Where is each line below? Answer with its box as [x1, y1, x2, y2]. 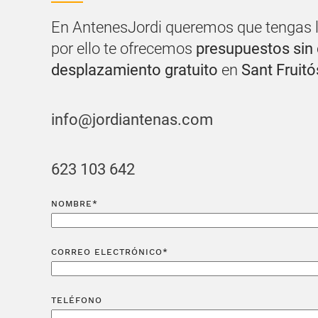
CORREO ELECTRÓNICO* [51, 246, 168, 257]
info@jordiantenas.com [51, 110, 213, 128]
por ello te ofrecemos [51, 39, 196, 57]
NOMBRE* [51, 198, 98, 209]
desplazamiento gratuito [51, 60, 221, 79]
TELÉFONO [51, 295, 102, 305]
